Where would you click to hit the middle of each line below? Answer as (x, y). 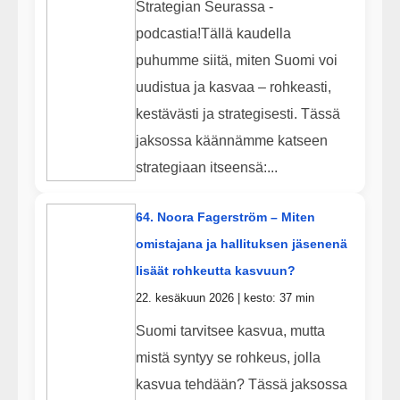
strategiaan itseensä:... (206, 167)
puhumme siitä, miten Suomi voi (236, 60)
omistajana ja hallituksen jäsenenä (241, 244)
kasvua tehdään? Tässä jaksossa (241, 384)
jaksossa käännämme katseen (231, 140)
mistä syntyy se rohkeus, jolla (228, 357)
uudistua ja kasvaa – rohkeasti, (233, 87)
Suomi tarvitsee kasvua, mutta (230, 330)
